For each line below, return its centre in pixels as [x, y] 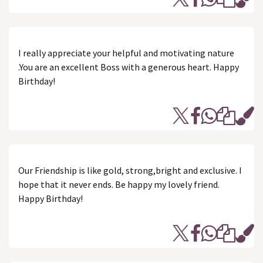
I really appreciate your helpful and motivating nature [126, 53]
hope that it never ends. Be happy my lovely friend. [119, 184]
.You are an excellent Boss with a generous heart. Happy [129, 67]
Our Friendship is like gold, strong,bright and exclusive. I [130, 170]
